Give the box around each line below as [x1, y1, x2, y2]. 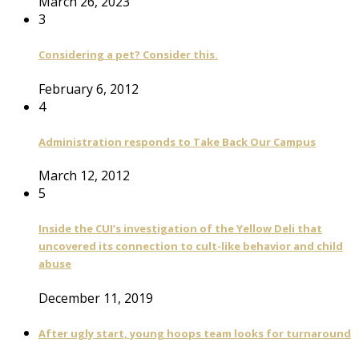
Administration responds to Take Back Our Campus [38, 134, 316, 149]
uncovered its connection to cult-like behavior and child [38, 239, 343, 254]
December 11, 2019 [38, 288, 153, 307]
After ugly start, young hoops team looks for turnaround [38, 325, 351, 341]
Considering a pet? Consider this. [38, 47, 218, 63]
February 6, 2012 [38, 79, 139, 98]
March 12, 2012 [38, 167, 130, 185]
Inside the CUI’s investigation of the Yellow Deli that [38, 221, 322, 236]
